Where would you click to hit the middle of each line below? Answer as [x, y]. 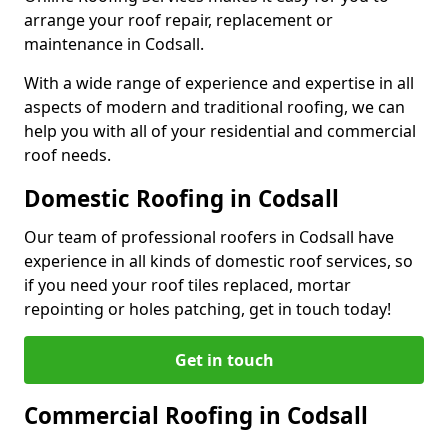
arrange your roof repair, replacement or [178, 19]
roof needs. [67, 154]
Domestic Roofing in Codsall [181, 198]
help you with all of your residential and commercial [220, 130]
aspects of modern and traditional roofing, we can [214, 106]
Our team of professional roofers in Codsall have [209, 236]
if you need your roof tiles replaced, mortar [187, 284]
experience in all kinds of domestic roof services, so [218, 260]
